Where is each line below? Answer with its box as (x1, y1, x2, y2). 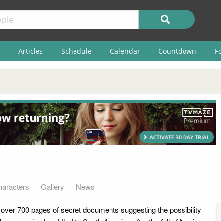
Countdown (158, 46, 196, 56)
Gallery (41, 181, 64, 192)
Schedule (61, 46, 92, 56)
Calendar (110, 46, 140, 56)
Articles (18, 46, 43, 56)
